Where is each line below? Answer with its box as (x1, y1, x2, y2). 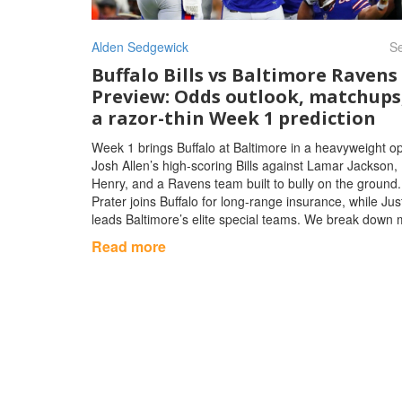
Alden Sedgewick (92, 37, 188, 56)
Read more (92, 235, 166, 257)
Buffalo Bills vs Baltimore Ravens (92, 62, 398, 87)
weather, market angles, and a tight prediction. (92, 227, 354, 246)
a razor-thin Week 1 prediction (92, 105, 376, 130)
